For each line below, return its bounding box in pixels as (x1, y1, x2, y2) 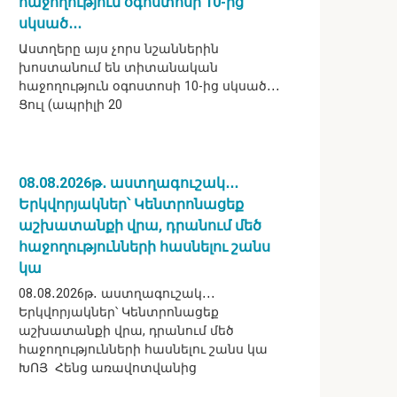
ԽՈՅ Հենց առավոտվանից (19, 360, 197, 376)
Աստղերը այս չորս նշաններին (19, 42, 219, 58)
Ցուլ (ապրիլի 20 (19, 97, 122, 113)
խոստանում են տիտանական (19, 60, 218, 76)
